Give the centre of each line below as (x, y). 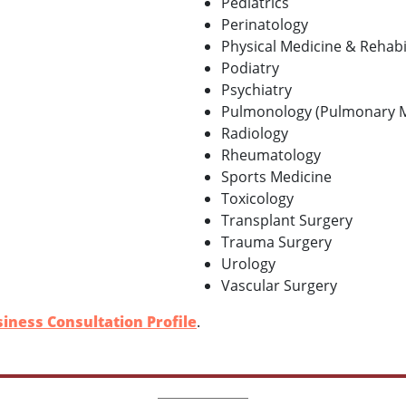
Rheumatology (271, 155)
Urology (248, 263)
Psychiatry (256, 89)
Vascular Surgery (279, 285)
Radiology (255, 133)
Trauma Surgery (276, 242)
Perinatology (265, 24)
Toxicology (257, 198)
